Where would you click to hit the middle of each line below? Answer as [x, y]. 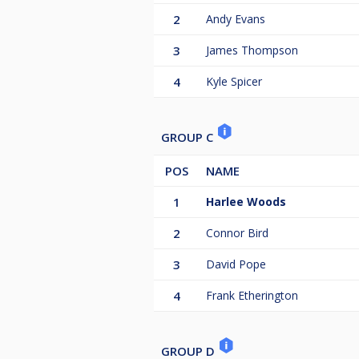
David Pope [236, 264]
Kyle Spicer [234, 81]
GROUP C [189, 137]
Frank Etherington [252, 295]
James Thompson [252, 50]
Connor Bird [237, 232]
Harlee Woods [246, 201]
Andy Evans [236, 18]
